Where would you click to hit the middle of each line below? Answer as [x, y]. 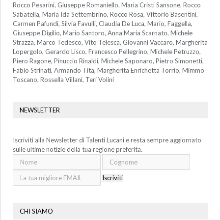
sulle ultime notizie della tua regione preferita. [78, 149]
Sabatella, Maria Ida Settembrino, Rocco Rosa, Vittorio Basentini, [105, 14]
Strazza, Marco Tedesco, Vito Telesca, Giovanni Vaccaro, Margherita [110, 42]
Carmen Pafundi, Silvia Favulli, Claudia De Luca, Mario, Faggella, [103, 23]
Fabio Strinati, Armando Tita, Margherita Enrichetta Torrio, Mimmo [109, 70]
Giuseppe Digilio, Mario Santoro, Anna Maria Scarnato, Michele [103, 33]
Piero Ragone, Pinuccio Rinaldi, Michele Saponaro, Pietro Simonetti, [108, 61]
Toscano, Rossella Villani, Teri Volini [63, 79]
